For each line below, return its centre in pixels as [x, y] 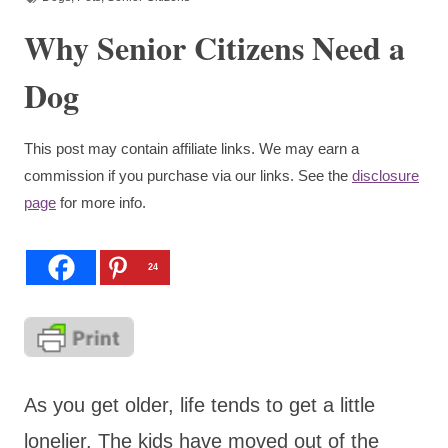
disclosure [385, 175]
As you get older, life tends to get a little [199, 404]
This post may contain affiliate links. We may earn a [191, 148]
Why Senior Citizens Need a [214, 47]
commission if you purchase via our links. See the [188, 175]
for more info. [101, 202]
